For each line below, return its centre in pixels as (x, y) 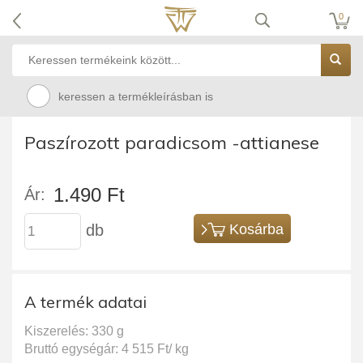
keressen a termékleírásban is (136, 96)
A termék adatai (85, 302)
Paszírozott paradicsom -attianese (172, 143)
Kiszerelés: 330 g (74, 331)
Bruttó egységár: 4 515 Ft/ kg (107, 349)
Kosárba (256, 229)
